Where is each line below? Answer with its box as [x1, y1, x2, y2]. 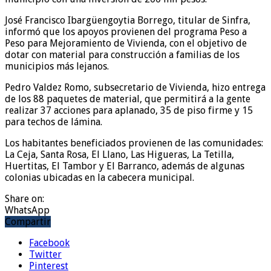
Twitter [29, 248, 62, 260]
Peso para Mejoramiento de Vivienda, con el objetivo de [5, 37, 247, 49]
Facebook [29, 237, 70, 249]
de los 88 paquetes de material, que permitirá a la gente [5, 93, 250, 105]
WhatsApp [5, 204, 50, 216]
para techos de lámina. [5, 116, 102, 128]
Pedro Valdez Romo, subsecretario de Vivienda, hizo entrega [5, 81, 266, 93]
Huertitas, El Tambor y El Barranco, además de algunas [5, 160, 244, 172]
